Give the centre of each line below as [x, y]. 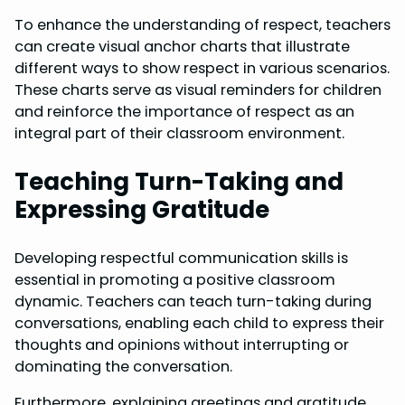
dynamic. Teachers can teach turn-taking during [193, 302]
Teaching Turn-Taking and [179, 182]
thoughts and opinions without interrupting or [182, 345]
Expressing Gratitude [142, 210]
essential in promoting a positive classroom [175, 280]
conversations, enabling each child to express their [199, 324]
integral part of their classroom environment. [179, 134]
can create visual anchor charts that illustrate [182, 47]
